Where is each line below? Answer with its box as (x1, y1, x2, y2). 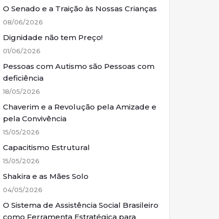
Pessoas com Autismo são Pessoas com (3, 62, 154, 71)
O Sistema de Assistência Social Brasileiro (3, 200, 158, 210)
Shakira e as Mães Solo (3, 172, 88, 181)
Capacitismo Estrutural (3, 143, 90, 152)
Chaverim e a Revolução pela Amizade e (3, 102, 156, 111)
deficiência (3, 73, 44, 83)
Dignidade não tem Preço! (3, 33, 103, 42)
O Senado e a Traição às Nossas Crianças (3, 4, 157, 13)
